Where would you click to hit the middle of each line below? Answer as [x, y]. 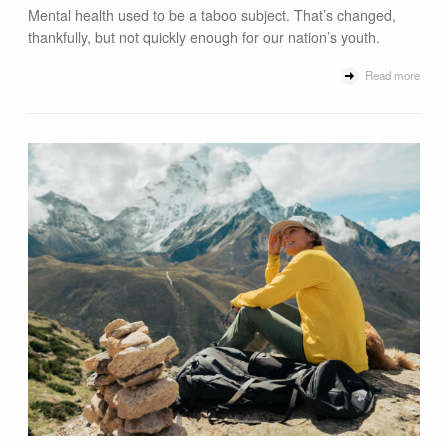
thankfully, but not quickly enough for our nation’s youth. [204, 36]
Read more [390, 75]
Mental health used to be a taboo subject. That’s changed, [212, 14]
